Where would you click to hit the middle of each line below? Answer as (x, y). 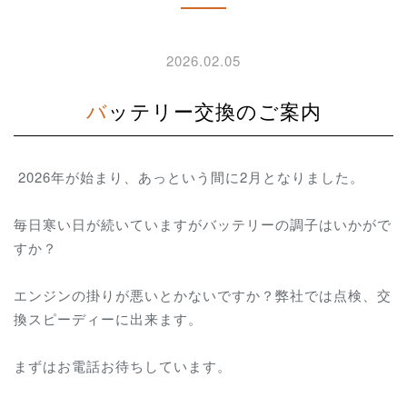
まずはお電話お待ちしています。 (123, 366)
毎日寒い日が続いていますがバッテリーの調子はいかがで (203, 223)
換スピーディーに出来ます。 (115, 319)
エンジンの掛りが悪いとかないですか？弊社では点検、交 (203, 295)
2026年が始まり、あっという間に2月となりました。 (189, 176)
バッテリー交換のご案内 (214, 110)
